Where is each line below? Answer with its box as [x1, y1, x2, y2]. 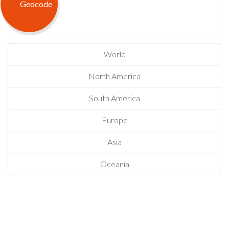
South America [89, 93, 140, 103]
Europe [101, 115, 128, 125]
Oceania [100, 159, 129, 169]
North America [88, 71, 141, 81]
